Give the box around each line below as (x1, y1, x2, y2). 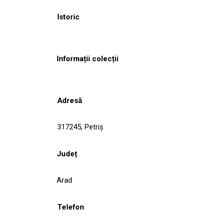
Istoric (57, 12, 80, 21)
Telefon (57, 202, 84, 212)
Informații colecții (57, 54, 118, 63)
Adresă (57, 96, 82, 105)
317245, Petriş (57, 122, 104, 131)
